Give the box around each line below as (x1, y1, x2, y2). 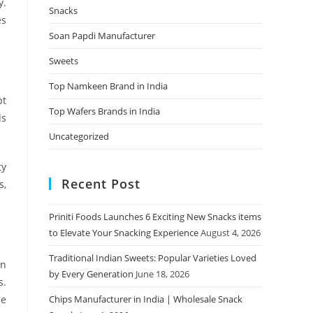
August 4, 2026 (201, 226, 261, 240)
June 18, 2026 (136, 268, 189, 281)
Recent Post (61, 175, 140, 193)
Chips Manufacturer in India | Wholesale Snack (49, 293, 242, 306)
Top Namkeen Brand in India (49, 80, 168, 93)
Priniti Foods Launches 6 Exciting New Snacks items (49, 210, 261, 224)
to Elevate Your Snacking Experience (49, 226, 198, 240)
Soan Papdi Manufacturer (49, 29, 155, 43)
